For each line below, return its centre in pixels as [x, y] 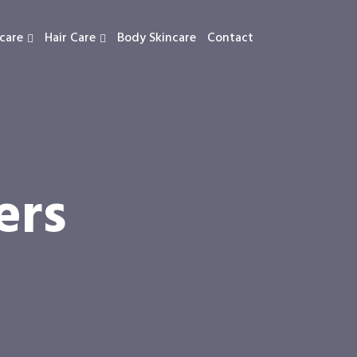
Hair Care [70, 38]
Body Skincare [157, 38]
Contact [230, 38]
